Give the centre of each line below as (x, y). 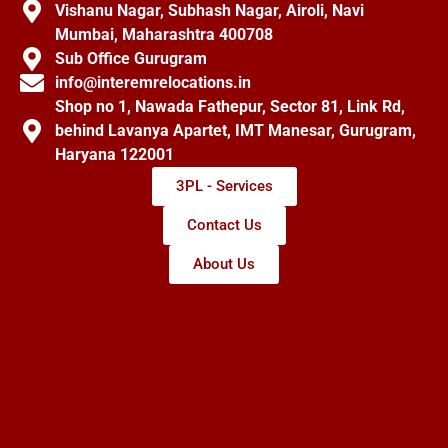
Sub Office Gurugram (131, 59)
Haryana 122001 (114, 155)
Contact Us (224, 225)
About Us (224, 264)
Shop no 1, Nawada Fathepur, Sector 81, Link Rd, (230, 107)
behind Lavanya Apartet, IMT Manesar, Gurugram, (235, 131)
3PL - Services (224, 186)
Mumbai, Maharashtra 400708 (164, 35)
